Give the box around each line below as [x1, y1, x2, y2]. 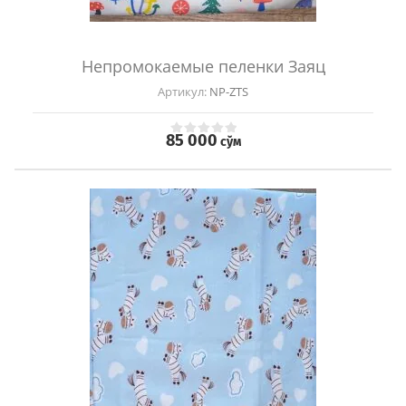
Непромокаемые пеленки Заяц [81, 55, 325, 78]
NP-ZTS [207, 83, 248, 101]
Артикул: [158, 83, 207, 101]
